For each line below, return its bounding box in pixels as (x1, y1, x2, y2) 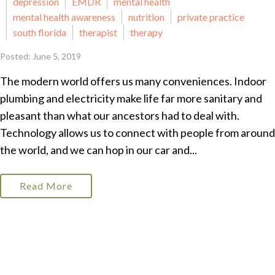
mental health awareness (13, 11, 115, 23)
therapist (79, 26, 117, 38)
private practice (177, 11, 244, 23)
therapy (130, 26, 163, 38)
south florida (13, 26, 66, 38)
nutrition (128, 11, 165, 23)
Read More (20, 180, 72, 192)
